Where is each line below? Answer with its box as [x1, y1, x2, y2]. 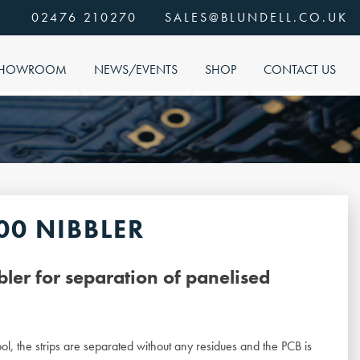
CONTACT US [264, 60, 336, 78]
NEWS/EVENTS [94, 60, 178, 78]
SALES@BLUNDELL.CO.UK [165, 9, 348, 26]
